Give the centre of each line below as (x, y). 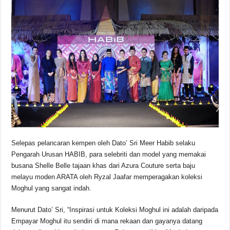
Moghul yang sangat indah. (52, 188)
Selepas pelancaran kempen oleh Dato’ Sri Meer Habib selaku (103, 143)
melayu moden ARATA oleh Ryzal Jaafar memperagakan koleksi (107, 177)
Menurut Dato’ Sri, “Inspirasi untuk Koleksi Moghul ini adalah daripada (115, 210)
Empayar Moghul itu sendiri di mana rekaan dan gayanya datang (107, 221)
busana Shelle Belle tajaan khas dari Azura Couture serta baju (103, 166)
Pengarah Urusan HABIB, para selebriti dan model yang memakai (109, 155)
